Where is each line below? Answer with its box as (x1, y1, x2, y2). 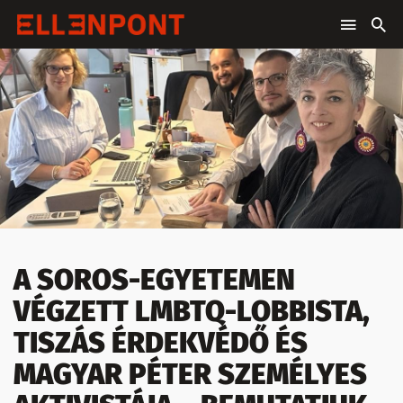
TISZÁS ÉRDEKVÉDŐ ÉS (13, 326, 308, 360)
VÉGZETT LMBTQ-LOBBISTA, (13, 294, 370, 328)
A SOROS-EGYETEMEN (13, 263, 295, 297)
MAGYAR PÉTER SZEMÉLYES (13, 357, 367, 391)
